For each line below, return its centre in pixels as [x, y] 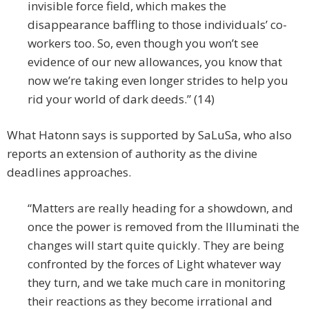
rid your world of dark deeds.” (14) [121, 99]
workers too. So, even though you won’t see [143, 43]
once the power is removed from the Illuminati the [163, 227]
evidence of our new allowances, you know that [155, 62]
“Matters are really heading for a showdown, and [160, 208]
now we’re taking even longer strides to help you [158, 81]
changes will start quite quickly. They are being [156, 246]
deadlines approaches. [69, 172]
